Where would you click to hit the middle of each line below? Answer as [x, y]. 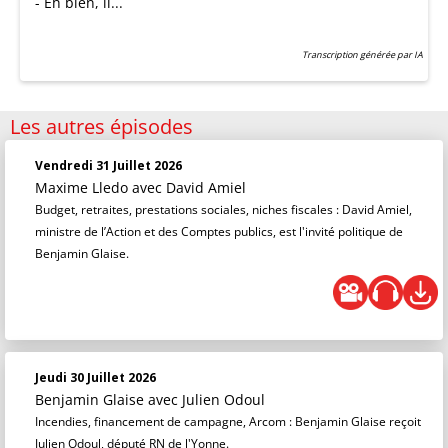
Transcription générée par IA [362, 54]
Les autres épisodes [101, 126]
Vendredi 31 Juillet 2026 [108, 165]
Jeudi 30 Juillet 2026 [95, 377]
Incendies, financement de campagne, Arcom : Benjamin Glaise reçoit [228, 421]
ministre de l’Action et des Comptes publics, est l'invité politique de [219, 231]
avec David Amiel [189, 187]
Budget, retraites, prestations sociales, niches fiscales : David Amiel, [223, 209]
